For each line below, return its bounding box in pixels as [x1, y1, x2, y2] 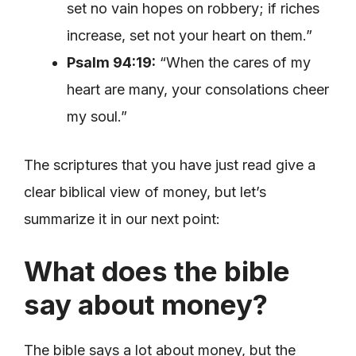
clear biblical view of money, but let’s [24, 183, 266, 200]
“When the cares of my [156, 53, 311, 71]
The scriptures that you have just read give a [24, 156, 315, 173]
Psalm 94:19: [67, 53, 156, 71]
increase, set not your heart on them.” [67, 26, 312, 44]
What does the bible [24, 253, 290, 288]
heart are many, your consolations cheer [67, 80, 329, 98]
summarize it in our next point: [24, 210, 220, 227]
